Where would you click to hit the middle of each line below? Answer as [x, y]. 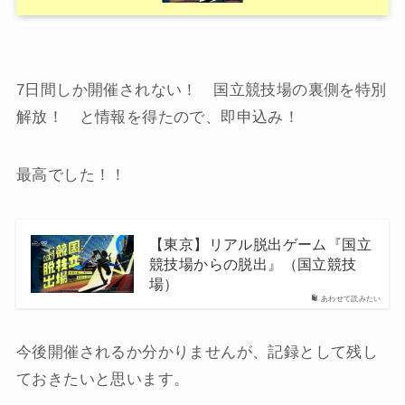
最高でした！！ [71, 174]
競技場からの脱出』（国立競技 [253, 264]
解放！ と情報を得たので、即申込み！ [165, 117]
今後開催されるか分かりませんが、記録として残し [197, 352]
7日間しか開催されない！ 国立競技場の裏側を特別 [201, 89]
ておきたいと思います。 [103, 379]
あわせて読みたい [352, 298]
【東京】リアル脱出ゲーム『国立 [260, 244]
